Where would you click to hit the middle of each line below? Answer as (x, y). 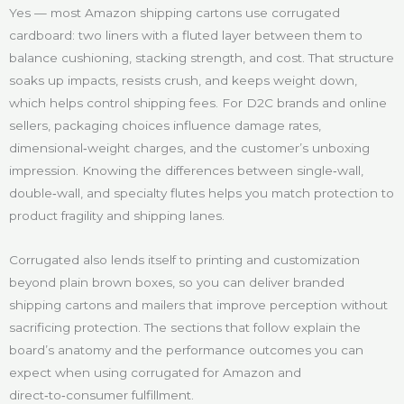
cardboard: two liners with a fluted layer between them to (186, 35)
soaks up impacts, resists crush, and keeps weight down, (183, 80)
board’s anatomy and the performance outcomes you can (186, 349)
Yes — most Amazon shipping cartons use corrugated (174, 12)
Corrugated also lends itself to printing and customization (184, 259)
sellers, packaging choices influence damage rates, (165, 125)
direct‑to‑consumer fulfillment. (101, 395)
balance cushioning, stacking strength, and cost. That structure (202, 57)
